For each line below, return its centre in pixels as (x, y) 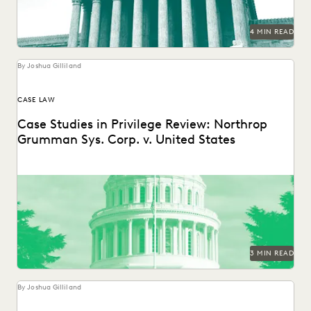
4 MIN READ (272, 32)
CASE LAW (36, 100)
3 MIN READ (272, 253)
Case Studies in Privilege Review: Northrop (142, 125)
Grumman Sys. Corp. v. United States (126, 140)
